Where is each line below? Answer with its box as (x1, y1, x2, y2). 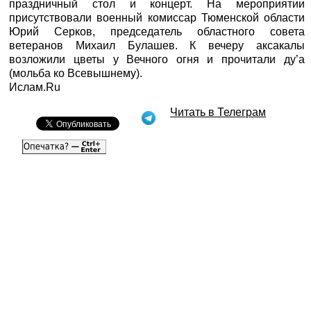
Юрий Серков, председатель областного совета (9, 25, 305, 37)
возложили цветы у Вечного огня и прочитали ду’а (9, 53, 305, 65)
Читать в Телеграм (170, 106, 267, 118)
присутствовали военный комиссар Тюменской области (9, 11, 305, 24)
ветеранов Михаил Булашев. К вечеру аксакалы (9, 39, 305, 51)
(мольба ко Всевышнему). (9, 67, 143, 79)
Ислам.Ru (9, 81, 61, 93)
